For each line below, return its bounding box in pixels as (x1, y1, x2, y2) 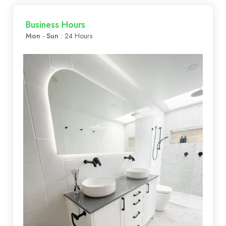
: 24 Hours (61, 31, 92, 41)
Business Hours (26, 18, 85, 31)
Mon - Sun (26, 31, 59, 41)
